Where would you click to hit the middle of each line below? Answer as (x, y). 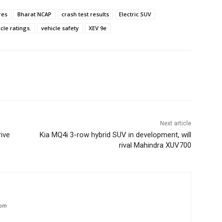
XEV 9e (98, 28)
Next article (175, 124)
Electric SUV (135, 14)
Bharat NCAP (34, 14)
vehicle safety (60, 28)
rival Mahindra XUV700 (155, 145)
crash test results (85, 14)
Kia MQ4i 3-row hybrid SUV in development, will (115, 135)
